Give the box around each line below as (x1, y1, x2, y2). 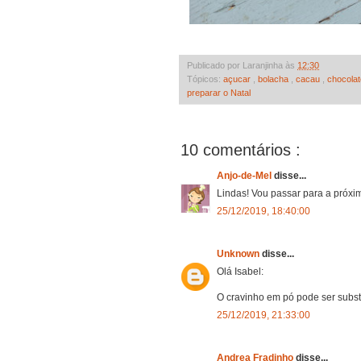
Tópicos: (187, 73, 223, 84)
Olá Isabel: (217, 265, 263, 277)
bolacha (258, 73, 291, 84)
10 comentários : (180, 140, 301, 159)
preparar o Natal (187, 87, 251, 98)
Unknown (217, 247, 262, 259)
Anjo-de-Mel (217, 169, 274, 181)
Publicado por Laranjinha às (187, 60, 297, 70)
